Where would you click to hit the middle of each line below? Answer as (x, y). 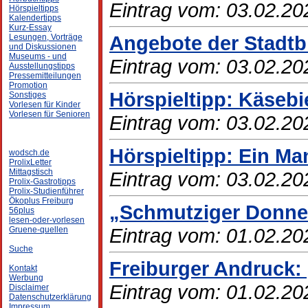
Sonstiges (27, 95)
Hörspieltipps (34, 8)
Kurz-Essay (30, 27)
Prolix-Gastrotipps (42, 181)
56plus (22, 210)
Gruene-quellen (38, 230)
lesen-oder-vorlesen (47, 220)
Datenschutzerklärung (50, 297)
